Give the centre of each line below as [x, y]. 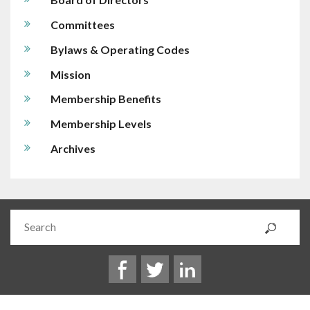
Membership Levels [101, 124]
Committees [82, 24]
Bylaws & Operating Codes [120, 49]
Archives [73, 149]
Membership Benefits [106, 99]
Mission [70, 74]
